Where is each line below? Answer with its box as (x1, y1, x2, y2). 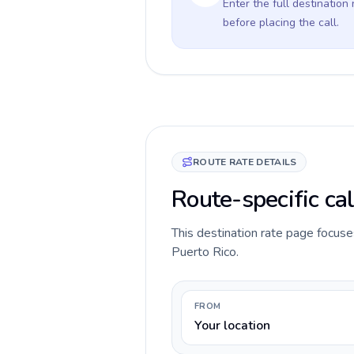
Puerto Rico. (171, 243, 239, 261)
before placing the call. (223, 15, 339, 30)
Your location (194, 317, 270, 334)
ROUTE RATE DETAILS (193, 156, 297, 168)
